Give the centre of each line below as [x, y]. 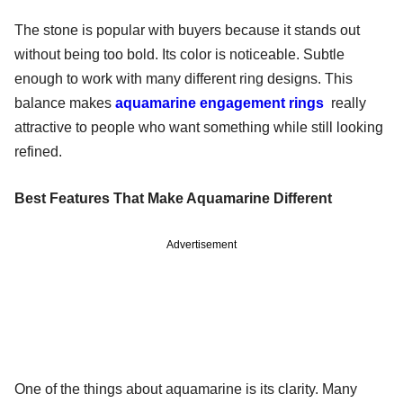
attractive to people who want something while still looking [199, 127]
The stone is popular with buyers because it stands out [187, 30]
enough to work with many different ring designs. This [184, 78]
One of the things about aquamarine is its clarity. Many [186, 389]
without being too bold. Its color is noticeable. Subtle [179, 54]
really [347, 103]
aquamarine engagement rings [219, 103]
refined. [38, 151]
